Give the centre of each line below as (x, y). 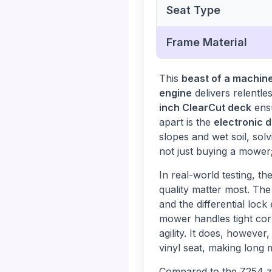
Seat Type (193, 10)
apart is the (186, 122)
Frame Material (207, 42)
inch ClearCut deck (205, 108)
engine (175, 93)
